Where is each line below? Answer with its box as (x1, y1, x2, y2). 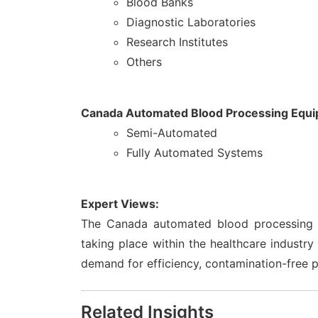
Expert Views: (81, 197, 159, 212)
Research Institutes (126, 35, 228, 50)
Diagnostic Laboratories (126, 15, 256, 30)
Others (126, 55, 162, 70)
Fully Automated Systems (126, 146, 263, 160)
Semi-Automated (126, 126, 217, 141)
